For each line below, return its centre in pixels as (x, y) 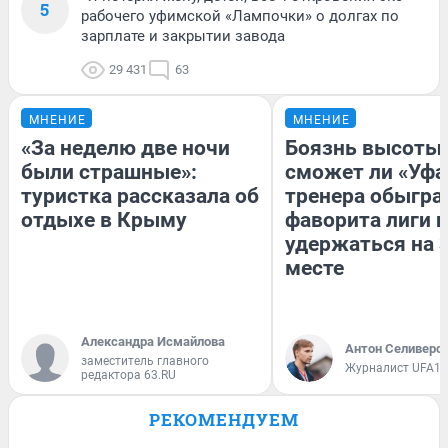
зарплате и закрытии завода (183, 35)
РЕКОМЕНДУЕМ (224, 419)
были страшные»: (109, 171)
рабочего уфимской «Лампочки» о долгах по (240, 15)
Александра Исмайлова (153, 341)
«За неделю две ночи (125, 147)
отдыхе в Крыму (104, 219)
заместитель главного (145, 360)
